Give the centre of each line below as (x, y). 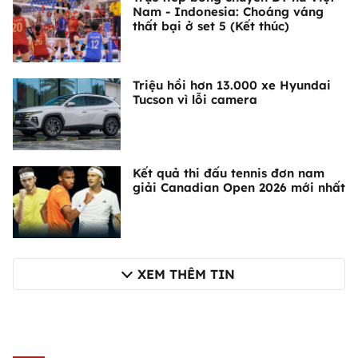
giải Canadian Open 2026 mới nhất (239, 188)
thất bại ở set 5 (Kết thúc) (211, 26)
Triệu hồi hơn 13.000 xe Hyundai (232, 86)
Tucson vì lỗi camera (195, 100)
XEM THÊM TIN (186, 274)
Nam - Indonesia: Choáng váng (228, 12)
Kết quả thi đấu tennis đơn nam (229, 173)
